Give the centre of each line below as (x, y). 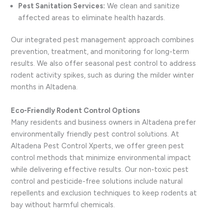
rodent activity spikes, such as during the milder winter (103, 75)
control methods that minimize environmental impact (101, 157)
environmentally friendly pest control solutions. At (95, 134)
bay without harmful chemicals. (63, 205)
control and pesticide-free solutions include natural (97, 181)
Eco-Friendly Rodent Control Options (76, 110)
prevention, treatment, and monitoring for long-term (100, 52)
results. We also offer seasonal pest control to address (104, 64)
